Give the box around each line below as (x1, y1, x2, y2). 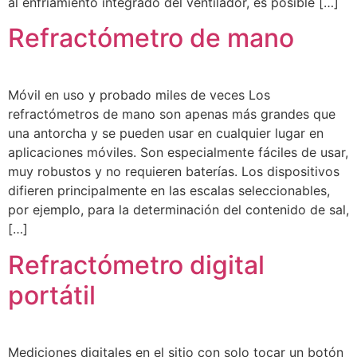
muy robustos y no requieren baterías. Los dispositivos (8, 163, 339, 180)
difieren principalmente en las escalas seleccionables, (8, 182, 330, 199)
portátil (8, 279, 96, 311)
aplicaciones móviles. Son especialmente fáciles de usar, (8, 144, 348, 161)
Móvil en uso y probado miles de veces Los (8, 87, 270, 104)
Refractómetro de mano (8, 22, 294, 54)
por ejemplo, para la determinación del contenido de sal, (8, 202, 349, 218)
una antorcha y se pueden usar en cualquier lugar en (8, 125, 324, 142)
